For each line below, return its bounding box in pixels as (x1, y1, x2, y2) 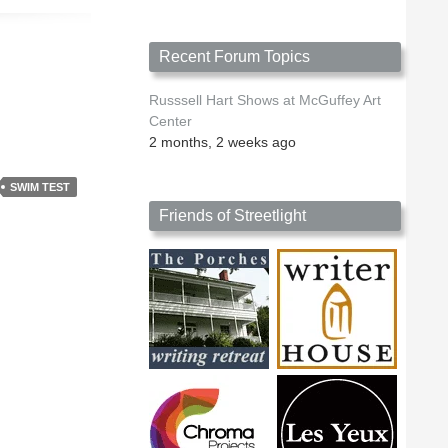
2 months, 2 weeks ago (149, 134, 296, 151)
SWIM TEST (10, 180, 70, 193)
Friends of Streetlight (159, 207, 306, 225)
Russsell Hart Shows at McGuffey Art (149, 92, 381, 109)
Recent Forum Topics (159, 48, 310, 66)
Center (149, 113, 192, 130)
